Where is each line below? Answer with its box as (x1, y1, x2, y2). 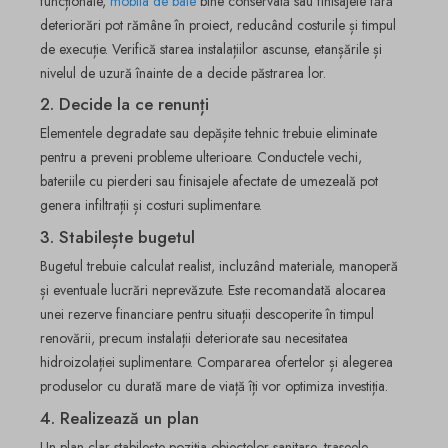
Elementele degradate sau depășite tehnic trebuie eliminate (40, 123, 377, 144)
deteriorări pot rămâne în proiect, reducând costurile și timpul (40, 14, 396, 35)
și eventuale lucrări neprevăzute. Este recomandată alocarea (40, 280, 386, 301)
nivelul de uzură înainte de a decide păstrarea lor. (40, 62, 326, 83)
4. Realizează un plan (40, 405, 199, 430)
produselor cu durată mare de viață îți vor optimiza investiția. (40, 376, 388, 397)
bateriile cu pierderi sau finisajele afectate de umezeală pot (40, 171, 378, 192)
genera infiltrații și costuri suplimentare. (40, 195, 262, 216)
